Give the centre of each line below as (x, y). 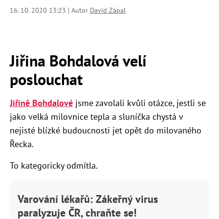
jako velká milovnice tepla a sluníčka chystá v (96, 117)
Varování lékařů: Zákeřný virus (88, 199)
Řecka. (22, 144)
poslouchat (46, 79)
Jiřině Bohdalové (41, 103)
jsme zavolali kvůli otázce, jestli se (139, 103)
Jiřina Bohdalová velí (78, 61)
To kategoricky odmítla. (54, 166)
